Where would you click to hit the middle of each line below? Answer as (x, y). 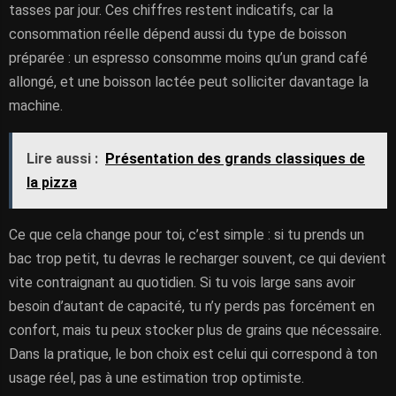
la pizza (52, 183)
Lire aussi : (62, 159)
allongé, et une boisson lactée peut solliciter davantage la (189, 82)
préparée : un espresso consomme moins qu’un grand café (188, 58)
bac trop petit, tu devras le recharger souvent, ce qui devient (198, 259)
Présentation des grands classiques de (235, 159)
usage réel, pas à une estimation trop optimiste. (156, 378)
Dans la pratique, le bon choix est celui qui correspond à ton (193, 354)
